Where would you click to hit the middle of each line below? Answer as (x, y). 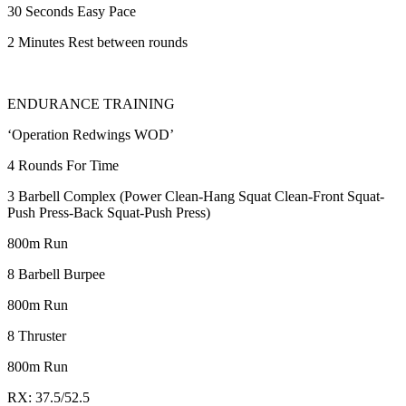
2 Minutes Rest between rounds (97, 43)
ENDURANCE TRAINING (91, 104)
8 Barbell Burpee (56, 275)
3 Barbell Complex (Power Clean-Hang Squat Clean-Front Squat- (196, 197)
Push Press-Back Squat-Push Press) (109, 213)
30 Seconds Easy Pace (72, 12)
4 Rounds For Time (63, 166)
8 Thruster (37, 336)
